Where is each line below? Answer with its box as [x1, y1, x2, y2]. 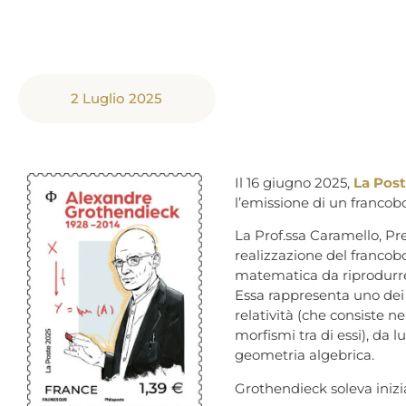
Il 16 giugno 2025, [235, 174, 354, 191]
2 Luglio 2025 [71, 90, 163, 107]
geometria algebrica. [235, 346, 375, 364]
